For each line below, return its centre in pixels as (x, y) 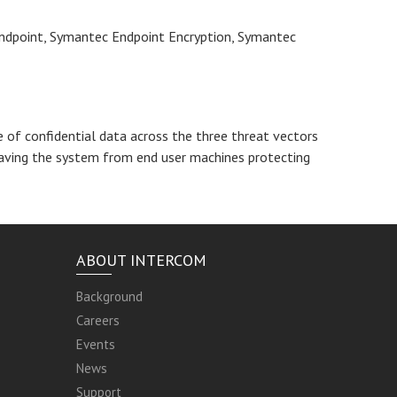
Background (109, 296)
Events (95, 344)
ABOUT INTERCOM (141, 260)
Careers (97, 320)
